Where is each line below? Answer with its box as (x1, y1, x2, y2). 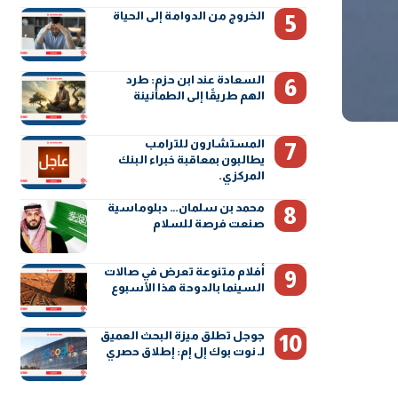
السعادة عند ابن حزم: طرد (126, 72, 266, 86)
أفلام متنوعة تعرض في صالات (104, 264, 266, 278)
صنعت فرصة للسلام (153, 216, 266, 230)
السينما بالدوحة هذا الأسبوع (111, 280, 266, 294)
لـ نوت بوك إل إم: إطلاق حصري (106, 344, 266, 358)
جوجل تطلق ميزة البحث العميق (100, 328, 266, 342)
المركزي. (219, 168, 266, 182)
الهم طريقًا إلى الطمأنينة (133, 88, 266, 102)
